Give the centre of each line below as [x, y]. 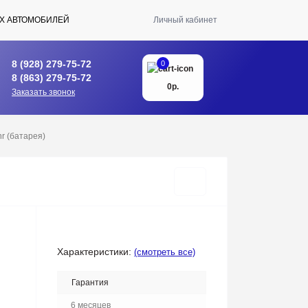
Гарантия [90, 283]
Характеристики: [94, 252]
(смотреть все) [165, 252]
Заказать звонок [43, 92]
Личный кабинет [185, 20]
